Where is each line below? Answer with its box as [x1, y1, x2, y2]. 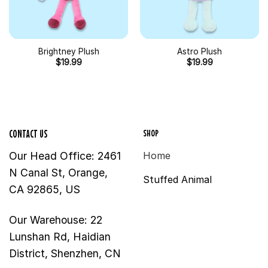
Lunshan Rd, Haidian [9, 230, 111, 243]
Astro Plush [177, 46, 222, 56]
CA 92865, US [9, 182, 80, 196]
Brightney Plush [38, 46, 99, 56]
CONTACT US [9, 127, 47, 140]
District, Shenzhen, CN [9, 246, 121, 260]
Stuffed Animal [143, 173, 212, 185]
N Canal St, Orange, [9, 166, 108, 179]
